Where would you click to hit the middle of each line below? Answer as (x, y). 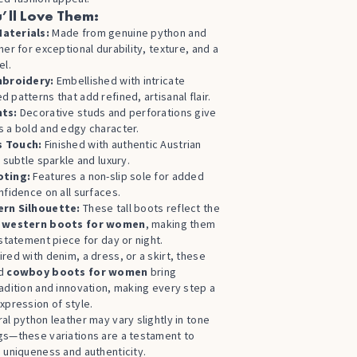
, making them (180, 224)
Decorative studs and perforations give (117, 112)
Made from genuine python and (128, 33)
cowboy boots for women (77, 272)
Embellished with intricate (120, 80)
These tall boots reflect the (150, 208)
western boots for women (74, 224)
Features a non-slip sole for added (118, 176)
